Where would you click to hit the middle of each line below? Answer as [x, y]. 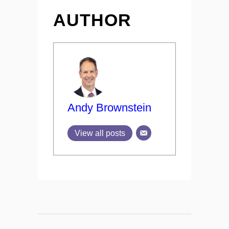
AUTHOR [92, 20]
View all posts [100, 133]
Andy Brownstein [109, 108]
